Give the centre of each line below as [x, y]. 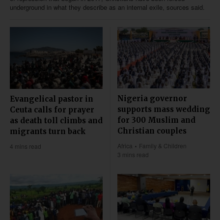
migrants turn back [48, 131]
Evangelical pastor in [52, 99]
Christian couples [152, 131]
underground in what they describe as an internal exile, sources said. [107, 7]
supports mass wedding [164, 110]
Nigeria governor [152, 99]
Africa [125, 146]
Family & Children [163, 146]
